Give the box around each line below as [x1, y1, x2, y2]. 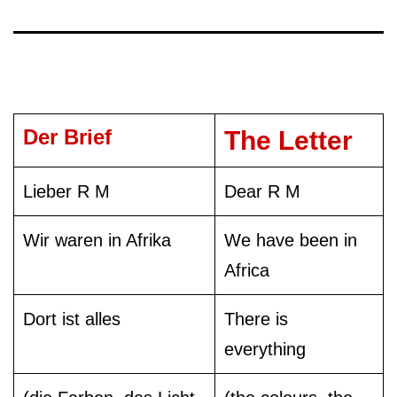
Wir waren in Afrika [23, 230, 171, 250]
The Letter [224, 125, 353, 155]
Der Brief [23, 124, 112, 149]
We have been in [224, 230, 357, 250]
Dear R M [224, 181, 300, 201]
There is [224, 308, 288, 329]
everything [224, 339, 306, 359]
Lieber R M [23, 181, 110, 201]
